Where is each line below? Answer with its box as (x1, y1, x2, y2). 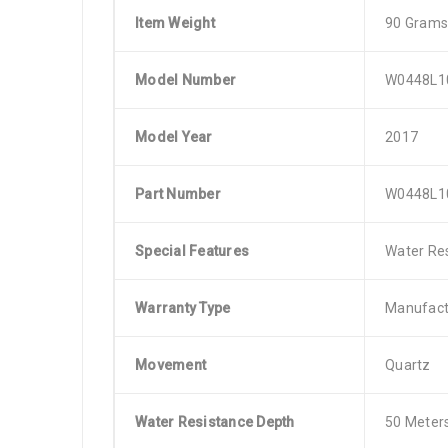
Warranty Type (135, 300, 231, 316)
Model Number (135, 72, 236, 88)
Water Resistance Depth (135, 414, 295, 430)
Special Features (135, 243, 249, 259)
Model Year (135, 129, 213, 145)
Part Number (135, 186, 221, 202)
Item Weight (135, 15, 215, 31)
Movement (135, 357, 206, 373)
